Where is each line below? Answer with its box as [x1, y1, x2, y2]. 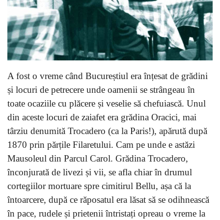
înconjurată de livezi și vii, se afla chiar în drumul [7, 166, 192, 177]
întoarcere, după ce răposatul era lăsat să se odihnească [7, 194, 209, 205]
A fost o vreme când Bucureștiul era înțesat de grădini [7, 70, 208, 81]
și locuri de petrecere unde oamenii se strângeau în [7, 84, 195, 95]
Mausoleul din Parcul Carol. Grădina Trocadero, [7, 153, 188, 164]
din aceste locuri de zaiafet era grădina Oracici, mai [7, 111, 196, 122]
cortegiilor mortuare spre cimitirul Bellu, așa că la [7, 180, 191, 191]
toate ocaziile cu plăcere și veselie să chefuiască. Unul [7, 98, 206, 109]
